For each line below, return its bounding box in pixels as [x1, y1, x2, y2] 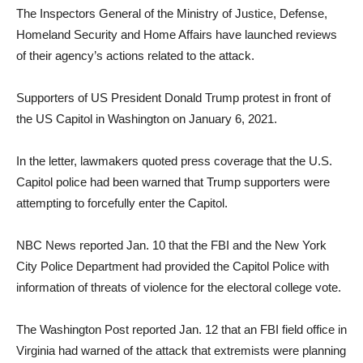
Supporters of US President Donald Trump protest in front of [16, 91, 331, 105]
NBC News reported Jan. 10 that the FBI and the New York [16, 238, 327, 252]
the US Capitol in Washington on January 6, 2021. [16, 112, 277, 126]
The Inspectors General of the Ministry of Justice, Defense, [16, 6, 327, 20]
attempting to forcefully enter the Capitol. [16, 196, 228, 210]
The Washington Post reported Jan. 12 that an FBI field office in [16, 322, 347, 336]
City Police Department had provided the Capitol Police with [16, 259, 329, 273]
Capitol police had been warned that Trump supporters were [16, 175, 330, 189]
